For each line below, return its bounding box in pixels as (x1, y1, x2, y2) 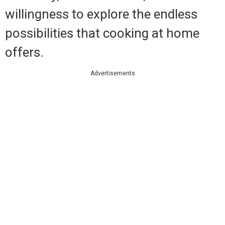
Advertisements (90, 69, 135, 77)
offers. (5, 44, 43, 60)
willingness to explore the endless (5, 6, 197, 22)
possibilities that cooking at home (5, 25, 199, 41)
